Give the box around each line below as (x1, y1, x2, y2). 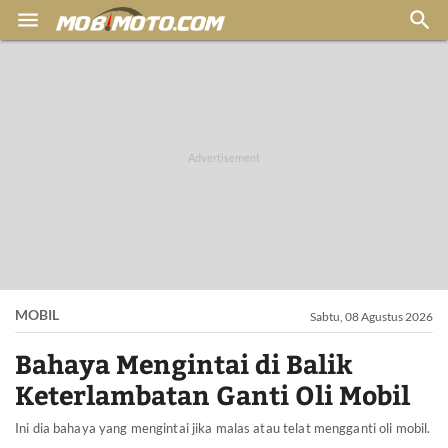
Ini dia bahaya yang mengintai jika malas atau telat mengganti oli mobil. (15, 420, 431, 436)
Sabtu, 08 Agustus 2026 (310, 309, 433, 324)
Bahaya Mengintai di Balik (15, 346, 353, 381)
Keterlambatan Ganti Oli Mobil (15, 377, 410, 412)
